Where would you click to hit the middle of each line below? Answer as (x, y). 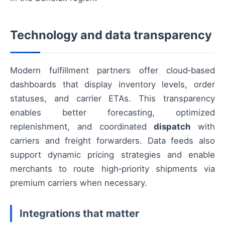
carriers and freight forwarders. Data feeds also (113, 140)
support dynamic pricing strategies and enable (113, 154)
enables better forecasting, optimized (113, 112)
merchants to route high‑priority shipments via (113, 168)
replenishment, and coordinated (82, 126)
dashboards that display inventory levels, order (113, 84)
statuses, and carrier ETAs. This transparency (113, 98)
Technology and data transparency (111, 35)
